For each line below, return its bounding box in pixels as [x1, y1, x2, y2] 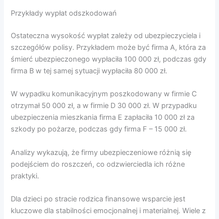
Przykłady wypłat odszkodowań [11, 9, 117, 18]
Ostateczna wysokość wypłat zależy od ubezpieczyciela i [11, 31, 201, 40]
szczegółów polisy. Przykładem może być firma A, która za [11, 43, 206, 52]
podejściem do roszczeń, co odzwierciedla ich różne [11, 159, 185, 169]
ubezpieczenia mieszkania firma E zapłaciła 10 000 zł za [11, 113, 195, 122]
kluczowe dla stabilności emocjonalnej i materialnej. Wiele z [11, 206, 206, 215]
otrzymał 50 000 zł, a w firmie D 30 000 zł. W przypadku [11, 101, 197, 110]
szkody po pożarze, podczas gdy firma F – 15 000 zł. [11, 125, 187, 134]
